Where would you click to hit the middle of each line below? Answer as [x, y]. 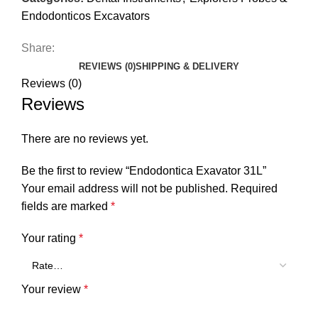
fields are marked [66, 207]
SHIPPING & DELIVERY [187, 67]
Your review [53, 290]
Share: [38, 48]
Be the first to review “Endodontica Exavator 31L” [144, 171]
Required [254, 189]
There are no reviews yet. [85, 139]
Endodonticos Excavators [86, 16]
